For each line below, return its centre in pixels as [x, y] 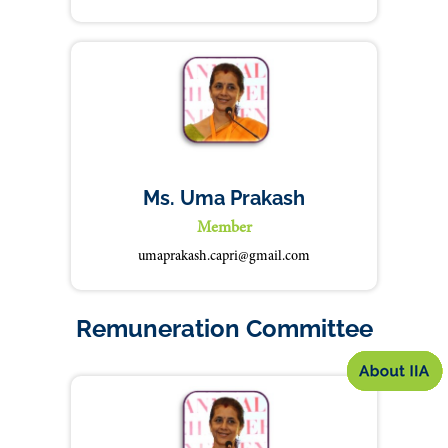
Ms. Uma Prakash [224, 198]
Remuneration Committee [224, 328]
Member [224, 228]
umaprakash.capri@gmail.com [224, 257]
